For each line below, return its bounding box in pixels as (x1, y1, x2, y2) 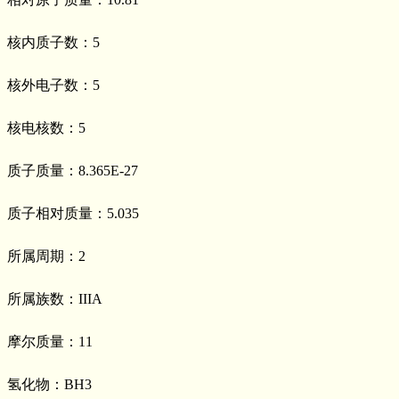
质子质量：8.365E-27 (7, 162, 138, 178)
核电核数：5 (7, 119, 85, 135)
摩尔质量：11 (7, 333, 93, 349)
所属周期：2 (7, 248, 85, 264)
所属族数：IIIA (7, 290, 102, 306)
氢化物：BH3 (7, 376, 92, 392)
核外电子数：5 (7, 77, 100, 93)
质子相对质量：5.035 (7, 205, 139, 221)
